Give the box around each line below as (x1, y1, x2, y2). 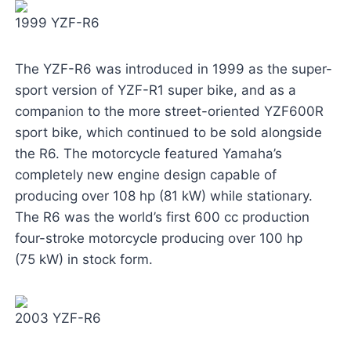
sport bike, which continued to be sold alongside (14, 125, 322, 141)
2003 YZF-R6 (14, 310, 101, 327)
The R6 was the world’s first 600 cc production (14, 209, 309, 226)
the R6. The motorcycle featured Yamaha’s (14, 146, 282, 162)
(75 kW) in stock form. (14, 251, 153, 268)
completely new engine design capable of (14, 167, 277, 183)
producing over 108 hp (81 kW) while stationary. (14, 188, 313, 204)
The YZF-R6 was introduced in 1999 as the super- (14, 61, 332, 78)
